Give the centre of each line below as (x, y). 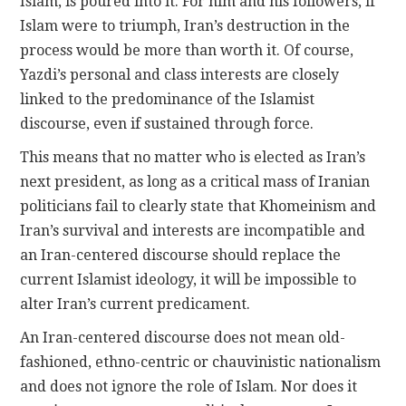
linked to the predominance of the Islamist (168, 100)
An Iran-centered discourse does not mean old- (183, 338)
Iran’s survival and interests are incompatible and (193, 231)
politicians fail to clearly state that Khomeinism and (198, 207)
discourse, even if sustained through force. (167, 124)
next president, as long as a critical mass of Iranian (195, 182)
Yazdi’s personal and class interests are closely (180, 75)
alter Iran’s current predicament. (135, 304)
